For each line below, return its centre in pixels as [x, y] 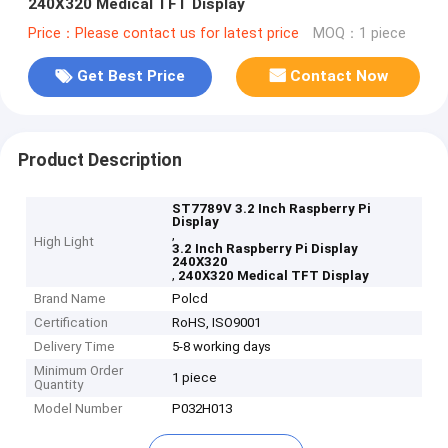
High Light [64, 242]
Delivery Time [75, 347]
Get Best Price [130, 76]
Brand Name [70, 299]
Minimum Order [79, 371]
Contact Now [339, 76]
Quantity [59, 385]
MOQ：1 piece [359, 33]
